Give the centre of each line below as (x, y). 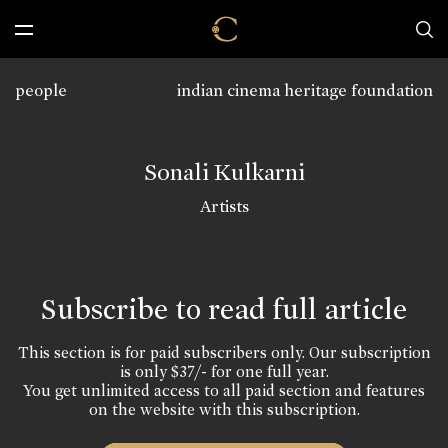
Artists (224, 206)
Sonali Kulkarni (224, 172)
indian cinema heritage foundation (305, 90)
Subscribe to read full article (224, 309)
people (41, 90)
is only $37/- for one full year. (224, 371)
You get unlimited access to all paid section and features (224, 390)
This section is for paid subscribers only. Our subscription (224, 352)
